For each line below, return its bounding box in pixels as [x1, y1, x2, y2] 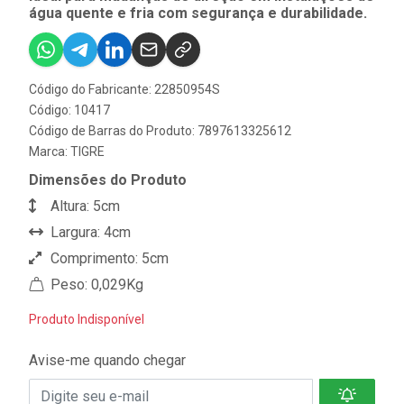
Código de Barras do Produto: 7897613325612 [29, 124, 291, 138]
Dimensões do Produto [29, 171, 187, 188]
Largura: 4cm [47, 224, 131, 241]
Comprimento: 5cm [47, 250, 169, 267]
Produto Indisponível [29, 312, 144, 326]
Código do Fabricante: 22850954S [29, 82, 220, 96]
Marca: [29, 144, 70, 159]
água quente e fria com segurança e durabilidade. [29, 5, 367, 22]
